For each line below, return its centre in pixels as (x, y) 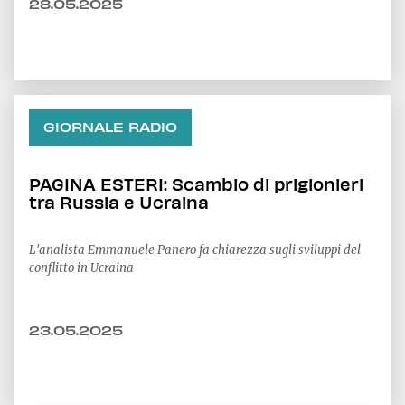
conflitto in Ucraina (81, 268)
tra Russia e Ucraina (119, 202)
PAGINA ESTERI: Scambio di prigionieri (196, 184)
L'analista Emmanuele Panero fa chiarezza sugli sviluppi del (195, 250)
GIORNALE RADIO (110, 127)
